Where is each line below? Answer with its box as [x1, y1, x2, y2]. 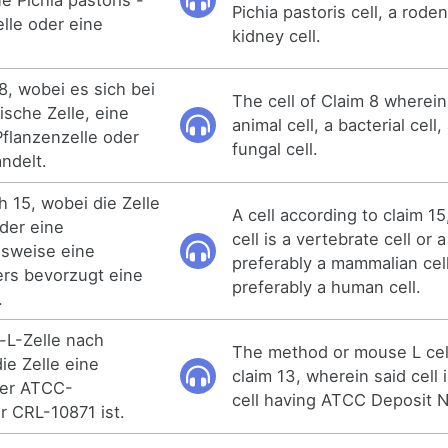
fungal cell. [232, 139, 319, 160]
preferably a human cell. [232, 276, 422, 297]
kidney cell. [232, 25, 322, 46]
